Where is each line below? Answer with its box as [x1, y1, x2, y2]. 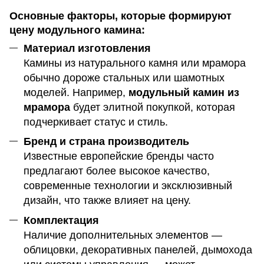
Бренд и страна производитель [24, 136, 189, 148]
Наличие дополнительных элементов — [24, 229, 222, 241]
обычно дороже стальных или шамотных [24, 72, 225, 84]
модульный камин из [128, 87, 239, 99]
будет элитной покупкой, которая [70, 101, 235, 114]
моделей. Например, [24, 87, 128, 99]
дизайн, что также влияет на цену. [24, 194, 191, 207]
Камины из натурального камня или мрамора [24, 57, 246, 70]
